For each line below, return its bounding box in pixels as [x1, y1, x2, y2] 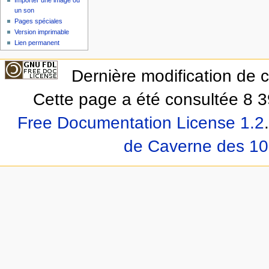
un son [14, 6, 35, 14]
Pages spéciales [14, 17, 63, 25]
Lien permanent [14, 38, 60, 46]
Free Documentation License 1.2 [17, 113, 264, 132]
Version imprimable [14, 28, 70, 35]
